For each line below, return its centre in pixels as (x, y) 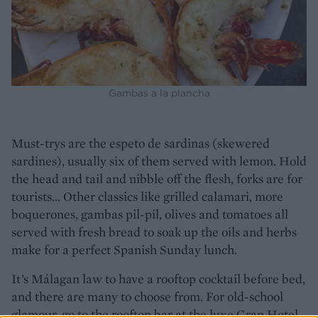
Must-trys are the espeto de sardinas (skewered (141, 143)
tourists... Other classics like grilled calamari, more (147, 196)
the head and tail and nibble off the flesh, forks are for (157, 178)
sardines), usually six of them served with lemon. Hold (159, 160)
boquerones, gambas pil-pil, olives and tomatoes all (150, 214)
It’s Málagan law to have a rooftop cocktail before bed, (158, 278)
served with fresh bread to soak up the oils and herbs (154, 231)
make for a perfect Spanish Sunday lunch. (124, 249)
